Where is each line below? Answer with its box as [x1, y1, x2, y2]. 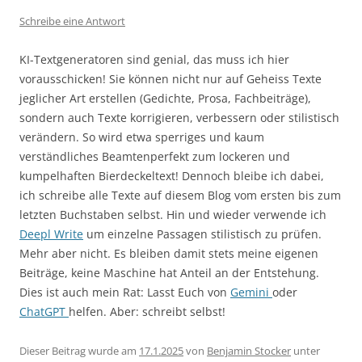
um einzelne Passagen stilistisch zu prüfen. [83, 225, 322, 242]
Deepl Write [19, 225, 83, 242]
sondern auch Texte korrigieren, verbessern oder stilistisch [19, 109, 339, 125]
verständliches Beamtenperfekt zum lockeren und [19, 148, 290, 164]
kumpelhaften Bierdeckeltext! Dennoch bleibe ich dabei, [19, 167, 324, 183]
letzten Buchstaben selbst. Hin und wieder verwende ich [19, 206, 326, 222]
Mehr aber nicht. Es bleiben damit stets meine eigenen [19, 245, 318, 261]
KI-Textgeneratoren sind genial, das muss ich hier [19, 51, 289, 67]
